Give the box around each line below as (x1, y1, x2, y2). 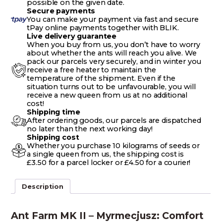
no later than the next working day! (27, 124, 153, 134)
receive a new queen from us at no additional (27, 91, 188, 100)
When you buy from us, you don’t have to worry (27, 40, 200, 50)
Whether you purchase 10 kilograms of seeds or (27, 141, 200, 151)
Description (22, 182, 63, 190)
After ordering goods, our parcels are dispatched (27, 116, 201, 125)
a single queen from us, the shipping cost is (27, 150, 184, 159)
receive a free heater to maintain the (27, 65, 157, 75)
